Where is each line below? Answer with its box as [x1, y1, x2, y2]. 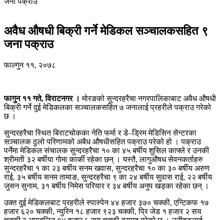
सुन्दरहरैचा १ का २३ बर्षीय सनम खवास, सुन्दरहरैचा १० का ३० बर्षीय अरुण [4, 164, 210, 172]
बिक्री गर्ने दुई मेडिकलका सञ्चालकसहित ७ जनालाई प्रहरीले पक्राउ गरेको [4, 103, 211, 111]
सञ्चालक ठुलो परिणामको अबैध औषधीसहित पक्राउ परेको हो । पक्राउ [4, 137, 201, 146]
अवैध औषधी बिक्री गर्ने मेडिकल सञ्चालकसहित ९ [4, 24, 208, 37]
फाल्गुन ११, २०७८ [4, 60, 127, 69]
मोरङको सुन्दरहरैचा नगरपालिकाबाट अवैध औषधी [80, 94, 216, 103]
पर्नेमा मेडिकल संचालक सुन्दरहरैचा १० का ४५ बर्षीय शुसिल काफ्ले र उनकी [4, 146, 209, 155]
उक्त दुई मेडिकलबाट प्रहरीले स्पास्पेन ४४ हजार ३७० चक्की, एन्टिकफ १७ [4, 198, 209, 207]
